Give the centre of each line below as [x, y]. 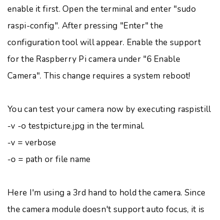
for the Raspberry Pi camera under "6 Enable [94, 59]
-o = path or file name [49, 159]
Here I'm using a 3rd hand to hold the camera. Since [107, 193]
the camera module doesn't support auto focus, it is [106, 209]
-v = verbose [32, 143]
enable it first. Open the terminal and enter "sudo [102, 9]
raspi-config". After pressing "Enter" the [85, 26]
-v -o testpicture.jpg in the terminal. [76, 126]
